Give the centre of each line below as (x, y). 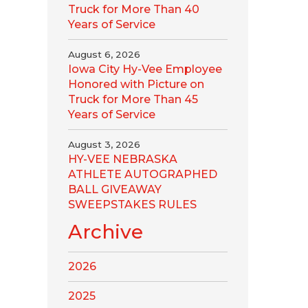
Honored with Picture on (136, 84)
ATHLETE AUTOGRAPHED (142, 174)
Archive (105, 232)
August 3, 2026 (104, 144)
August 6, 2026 (104, 54)
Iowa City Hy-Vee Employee (145, 69)
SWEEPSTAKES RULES (132, 205)
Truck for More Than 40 (133, 9)
